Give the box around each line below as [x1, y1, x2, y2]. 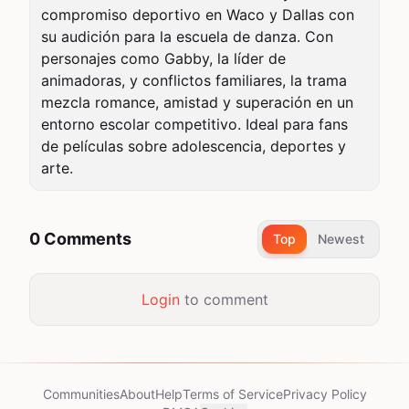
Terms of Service [182, 386, 283, 402]
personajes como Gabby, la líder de [41, 49, 286, 68]
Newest [318, 231, 364, 246]
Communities [42, 386, 120, 402]
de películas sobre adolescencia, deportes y [41, 137, 346, 155]
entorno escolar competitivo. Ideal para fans [41, 115, 348, 133]
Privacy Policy [282, 386, 367, 402]
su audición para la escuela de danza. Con [41, 27, 333, 46]
